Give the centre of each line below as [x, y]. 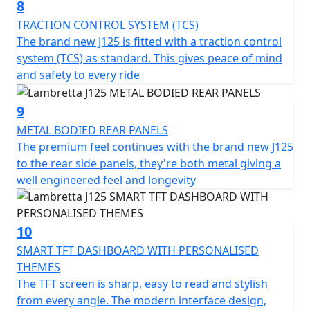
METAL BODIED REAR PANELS [92, 130]
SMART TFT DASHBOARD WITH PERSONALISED [138, 250]
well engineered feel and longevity [106, 180]
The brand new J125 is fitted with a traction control [149, 41]
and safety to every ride [78, 74]
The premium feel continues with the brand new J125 [155, 146]
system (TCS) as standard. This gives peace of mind [149, 58]
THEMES [38, 267]
